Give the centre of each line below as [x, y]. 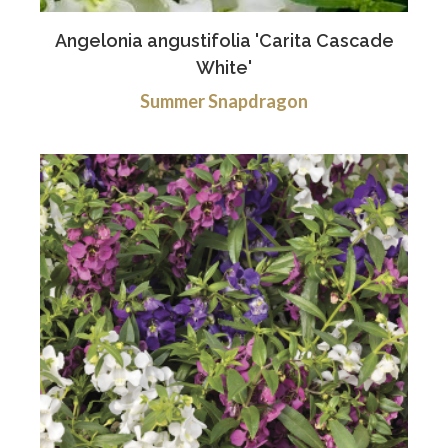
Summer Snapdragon [224, 100]
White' [224, 67]
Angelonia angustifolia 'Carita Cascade [224, 40]
